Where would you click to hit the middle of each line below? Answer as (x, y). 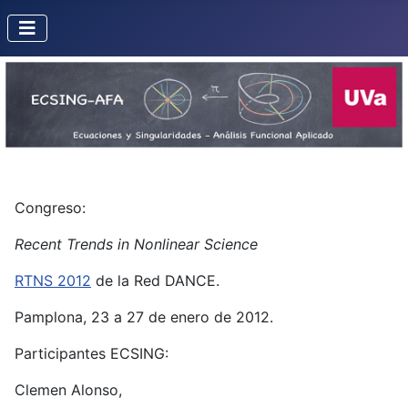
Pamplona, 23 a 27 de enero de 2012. (144, 317)
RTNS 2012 (53, 281)
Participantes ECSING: (92, 354)
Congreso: (50, 208)
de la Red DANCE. (155, 281)
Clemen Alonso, (68, 390)
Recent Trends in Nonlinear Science (136, 245)
